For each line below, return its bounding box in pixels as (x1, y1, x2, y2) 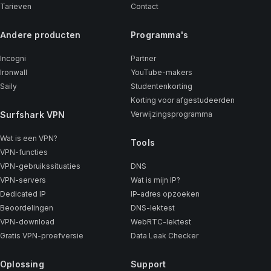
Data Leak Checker (130, 231, 198, 241)
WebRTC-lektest (130, 217, 191, 227)
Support (130, 259, 166, 270)
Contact (130, 2, 158, 11)
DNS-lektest (130, 203, 175, 213)
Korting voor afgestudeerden (130, 96, 235, 105)
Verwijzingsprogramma (130, 109, 212, 119)
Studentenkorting (130, 82, 192, 91)
